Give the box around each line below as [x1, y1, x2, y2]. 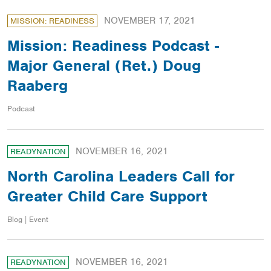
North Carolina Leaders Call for [7, 166, 235, 186]
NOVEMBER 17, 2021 [104, 15, 195, 27]
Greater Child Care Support [7, 186, 207, 206]
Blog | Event [7, 214, 48, 225]
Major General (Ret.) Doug [7, 56, 201, 76]
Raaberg [7, 76, 68, 96]
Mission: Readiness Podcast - [7, 36, 219, 56]
